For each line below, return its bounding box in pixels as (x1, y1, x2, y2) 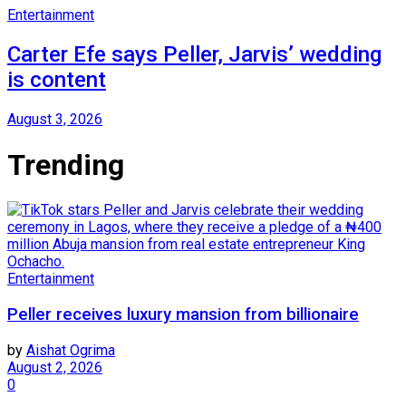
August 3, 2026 (7, 111, 102, 129)
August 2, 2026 (7, 358, 102, 376)
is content (7, 67, 106, 93)
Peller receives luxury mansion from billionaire (7, 304, 359, 324)
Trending (7, 147, 124, 182)
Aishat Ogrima (26, 341, 115, 359)
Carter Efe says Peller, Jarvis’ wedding (7, 42, 382, 68)
